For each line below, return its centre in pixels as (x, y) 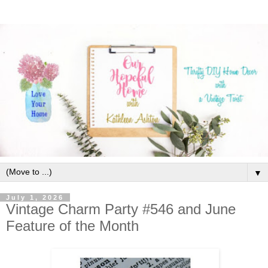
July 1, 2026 (35, 197)
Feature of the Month (72, 226)
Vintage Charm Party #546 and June (121, 209)
